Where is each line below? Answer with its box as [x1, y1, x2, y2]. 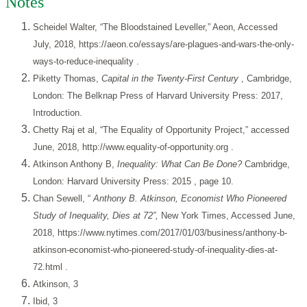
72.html [33, 262, 65, 273]
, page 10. [194, 176, 234, 187]
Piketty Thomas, [33, 73, 101, 84]
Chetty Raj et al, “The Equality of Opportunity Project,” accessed [33, 125, 289, 136]
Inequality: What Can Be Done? [117, 159, 245, 170]
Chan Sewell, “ [33, 193, 93, 204]
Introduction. [33, 108, 82, 119]
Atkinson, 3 [33, 279, 78, 290]
